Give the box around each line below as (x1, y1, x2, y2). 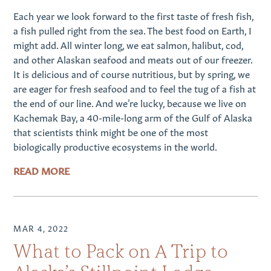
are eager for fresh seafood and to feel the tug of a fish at (13, 80, 256, 94)
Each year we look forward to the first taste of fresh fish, (13, 8, 254, 22)
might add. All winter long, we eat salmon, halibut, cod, (13, 37, 244, 51)
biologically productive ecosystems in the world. (13, 139, 218, 152)
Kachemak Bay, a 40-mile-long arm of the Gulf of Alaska (13, 109, 253, 123)
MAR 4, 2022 (13, 222, 69, 234)
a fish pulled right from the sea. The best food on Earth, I (13, 22, 252, 36)
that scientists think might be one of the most (13, 124, 209, 138)
